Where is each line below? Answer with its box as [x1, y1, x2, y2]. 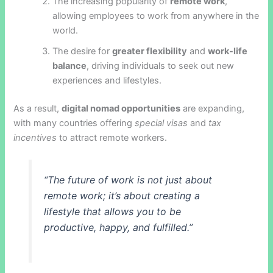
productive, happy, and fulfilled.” [43, 221, 193, 233]
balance [52, 60, 87, 71]
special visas [135, 117, 188, 129]
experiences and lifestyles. [52, 74, 162, 86]
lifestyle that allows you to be [43, 205, 181, 218]
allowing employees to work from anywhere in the [52, 10, 260, 21]
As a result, [13, 102, 62, 114]
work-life [208, 45, 248, 57]
